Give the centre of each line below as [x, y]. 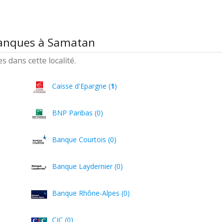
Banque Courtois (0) [84, 139]
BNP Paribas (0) [78, 113]
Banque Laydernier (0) [88, 166]
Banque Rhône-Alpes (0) [91, 193]
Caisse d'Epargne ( [82, 86]
